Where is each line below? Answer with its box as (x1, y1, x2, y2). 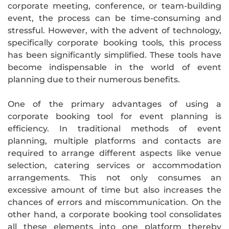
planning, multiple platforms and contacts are (8, 135, 221, 146)
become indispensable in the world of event (8, 62, 221, 72)
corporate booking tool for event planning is (8, 111, 221, 121)
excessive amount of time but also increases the (8, 185, 221, 195)
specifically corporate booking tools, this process (8, 37, 221, 48)
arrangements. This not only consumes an (8, 172, 221, 182)
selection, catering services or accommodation (8, 160, 221, 170)
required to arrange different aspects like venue (8, 148, 221, 158)
